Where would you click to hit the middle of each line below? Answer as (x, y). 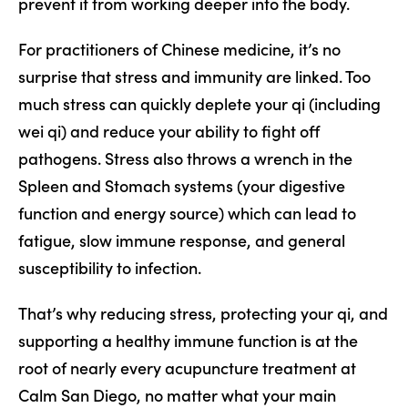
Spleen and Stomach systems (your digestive (182, 186)
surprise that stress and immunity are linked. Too (194, 76)
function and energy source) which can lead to (187, 213)
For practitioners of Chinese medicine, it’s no (179, 49)
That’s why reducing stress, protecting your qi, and (203, 313)
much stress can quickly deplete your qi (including (199, 104)
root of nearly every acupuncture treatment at (187, 368)
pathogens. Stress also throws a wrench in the (185, 158)
